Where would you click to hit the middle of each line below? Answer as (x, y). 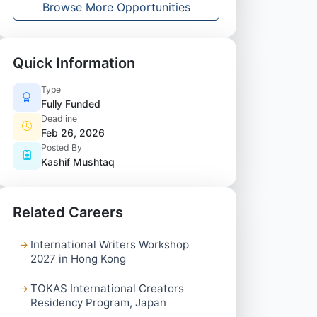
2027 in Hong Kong (79, 259)
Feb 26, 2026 (73, 133)
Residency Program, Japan (99, 302)
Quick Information (74, 63)
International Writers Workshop (110, 244)
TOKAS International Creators (108, 288)
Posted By (62, 148)
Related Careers (68, 212)
